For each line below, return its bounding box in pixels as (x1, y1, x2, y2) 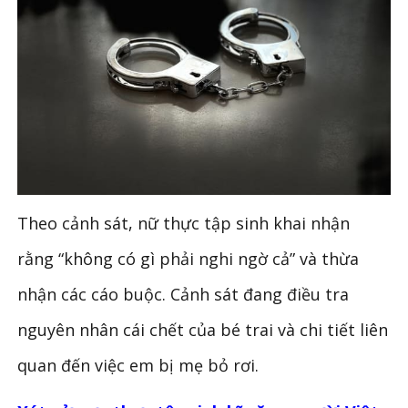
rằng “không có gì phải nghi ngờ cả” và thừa (17, 248, 360, 270)
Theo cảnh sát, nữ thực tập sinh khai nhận (17, 212, 351, 235)
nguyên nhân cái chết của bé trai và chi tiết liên (17, 319, 389, 342)
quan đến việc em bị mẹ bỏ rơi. (17, 354, 260, 377)
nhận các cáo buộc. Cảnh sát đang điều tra (17, 283, 350, 306)
